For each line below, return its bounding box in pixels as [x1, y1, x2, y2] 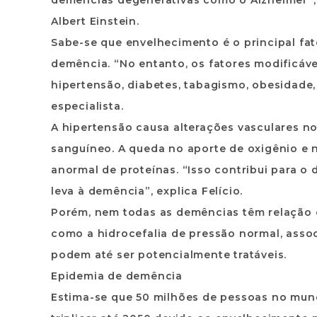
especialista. [51, 100, 124, 113]
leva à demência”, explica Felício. [51, 185, 243, 197]
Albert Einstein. [51, 15, 139, 28]
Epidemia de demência [51, 270, 183, 282]
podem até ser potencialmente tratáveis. [51, 248, 287, 261]
